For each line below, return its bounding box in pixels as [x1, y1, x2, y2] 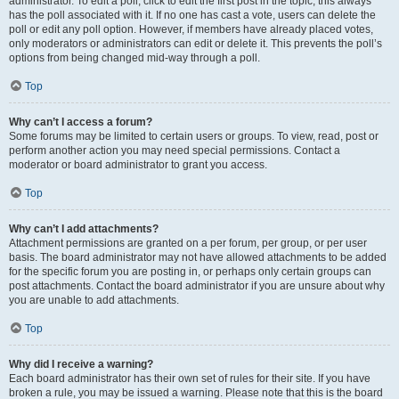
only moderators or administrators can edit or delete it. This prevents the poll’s [9, 37, 382, 50]
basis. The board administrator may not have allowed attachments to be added [9, 251, 387, 264]
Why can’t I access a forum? [9, 116, 152, 128]
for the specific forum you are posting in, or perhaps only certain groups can [9, 265, 371, 278]
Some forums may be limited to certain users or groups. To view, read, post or [9, 130, 379, 142]
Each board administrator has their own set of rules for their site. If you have [9, 372, 370, 385]
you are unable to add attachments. [9, 294, 179, 306]
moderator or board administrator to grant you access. [9, 159, 267, 171]
